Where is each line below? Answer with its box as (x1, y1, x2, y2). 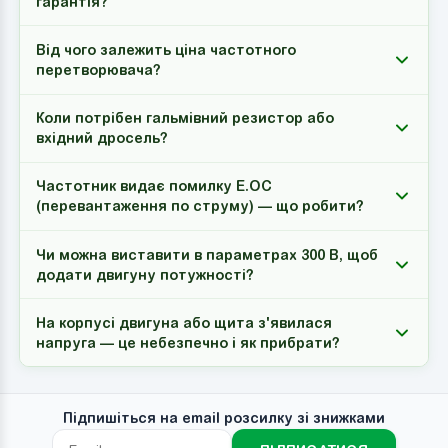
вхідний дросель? (35, 130, 168, 147)
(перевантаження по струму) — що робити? (35, 198, 364, 215)
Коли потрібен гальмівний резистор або (35, 110, 334, 127)
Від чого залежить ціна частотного (35, 42, 296, 59)
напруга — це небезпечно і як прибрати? (35, 334, 340, 351)
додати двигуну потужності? (35, 266, 254, 283)
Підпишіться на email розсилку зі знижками (63, 410, 385, 427)
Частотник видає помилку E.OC (35, 178, 272, 195)
